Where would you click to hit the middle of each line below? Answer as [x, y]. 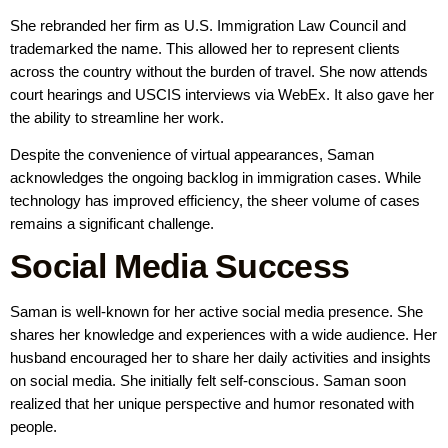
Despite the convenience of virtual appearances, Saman [192, 154]
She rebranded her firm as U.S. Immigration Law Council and [208, 25]
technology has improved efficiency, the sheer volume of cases [215, 200]
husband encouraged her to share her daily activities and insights [220, 358]
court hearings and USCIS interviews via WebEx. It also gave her [222, 94]
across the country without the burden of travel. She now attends [219, 71]
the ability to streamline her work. [117, 117]
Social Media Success [180, 266]
